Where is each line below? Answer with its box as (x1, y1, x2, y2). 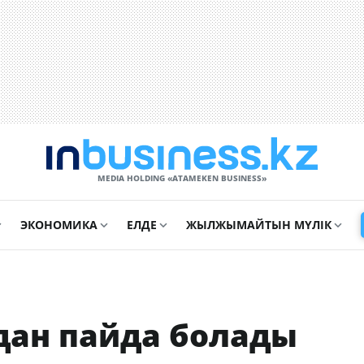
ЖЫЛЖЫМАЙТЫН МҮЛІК (185, 217, 331, 232)
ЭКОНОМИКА (19, 217, 97, 232)
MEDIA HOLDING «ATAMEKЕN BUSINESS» (97, 172, 266, 184)
